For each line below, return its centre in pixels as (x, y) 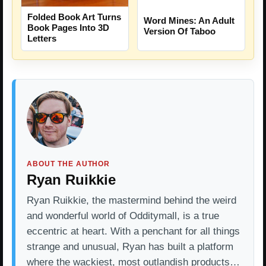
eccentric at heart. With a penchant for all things (133, 231)
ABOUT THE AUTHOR (69, 164)
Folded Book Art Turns (74, 17)
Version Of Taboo (180, 31)
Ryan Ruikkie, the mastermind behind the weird (132, 200)
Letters (42, 38)
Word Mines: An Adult (189, 21)
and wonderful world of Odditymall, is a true (123, 216)
